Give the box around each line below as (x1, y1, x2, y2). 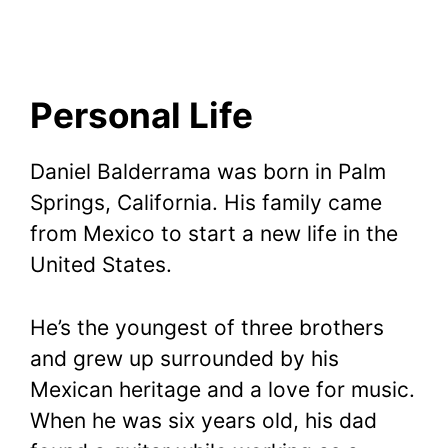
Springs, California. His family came (30, 190, 382, 216)
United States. (30, 252, 172, 278)
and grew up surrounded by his (30, 345, 339, 371)
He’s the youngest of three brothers (30, 314, 384, 340)
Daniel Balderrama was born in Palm (30, 159, 386, 185)
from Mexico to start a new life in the (30, 221, 398, 247)
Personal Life (30, 94, 253, 137)
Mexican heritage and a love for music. (30, 376, 415, 402)
